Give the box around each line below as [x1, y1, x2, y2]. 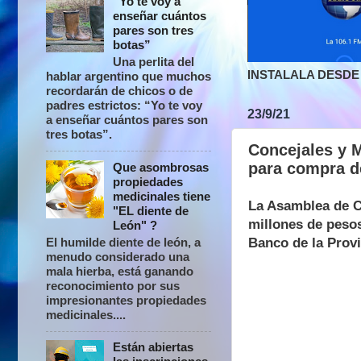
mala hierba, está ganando [46, 263, 193, 278]
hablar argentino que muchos [46, 69, 211, 84]
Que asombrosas [113, 160, 210, 174]
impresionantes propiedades [46, 293, 206, 307]
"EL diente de [113, 203, 189, 218]
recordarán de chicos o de [46, 84, 193, 98]
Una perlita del [113, 55, 195, 69]
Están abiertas [113, 340, 194, 355]
